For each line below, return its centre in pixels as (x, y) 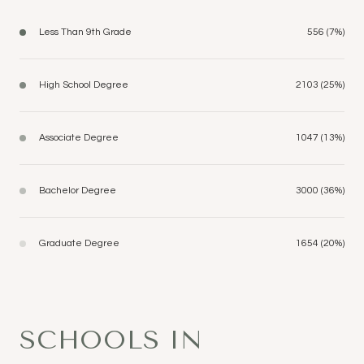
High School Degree (84, 84)
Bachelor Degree (78, 190)
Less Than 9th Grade (85, 32)
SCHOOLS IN (111, 340)
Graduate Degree (79, 243)
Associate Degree (79, 137)
